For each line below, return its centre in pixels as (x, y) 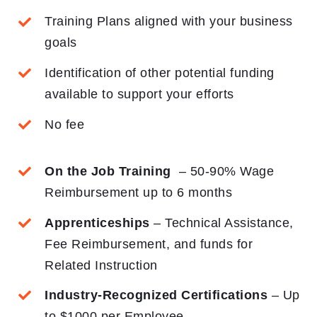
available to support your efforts (139, 94)
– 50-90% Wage (225, 171)
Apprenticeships (97, 223)
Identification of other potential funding (160, 73)
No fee (65, 124)
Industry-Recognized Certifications (156, 295)
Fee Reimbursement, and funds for (149, 244)
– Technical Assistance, (221, 223)
